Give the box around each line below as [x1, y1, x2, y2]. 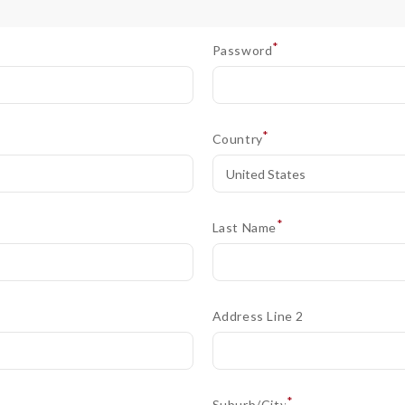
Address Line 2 [212, 308, 304, 324]
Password [212, 42, 276, 58]
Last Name [212, 220, 280, 235]
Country [212, 131, 267, 146]
